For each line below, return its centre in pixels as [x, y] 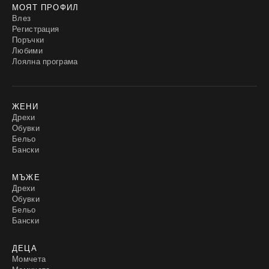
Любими [27, 50]
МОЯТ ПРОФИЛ [46, 7]
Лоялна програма [45, 61]
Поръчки [28, 39]
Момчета [29, 258]
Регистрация [36, 29]
